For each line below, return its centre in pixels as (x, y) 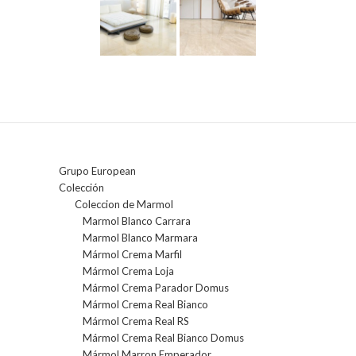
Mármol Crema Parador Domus (156, 288)
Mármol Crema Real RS (136, 321)
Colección (81, 188)
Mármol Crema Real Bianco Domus (163, 338)
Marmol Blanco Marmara (140, 238)
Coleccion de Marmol (124, 205)
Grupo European (97, 171)
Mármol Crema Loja (128, 271)
